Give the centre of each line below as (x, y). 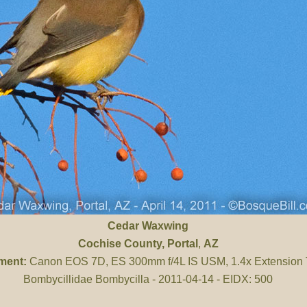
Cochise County (120, 244)
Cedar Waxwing (148, 226)
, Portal (180, 244)
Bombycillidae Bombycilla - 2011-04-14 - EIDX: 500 (148, 279)
